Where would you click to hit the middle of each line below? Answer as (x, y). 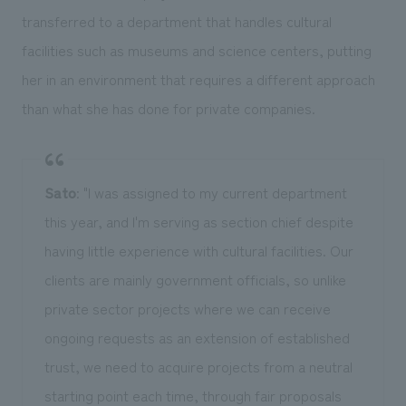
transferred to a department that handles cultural (176, 20)
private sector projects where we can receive (187, 308)
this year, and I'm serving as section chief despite (198, 221)
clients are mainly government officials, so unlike (195, 279)
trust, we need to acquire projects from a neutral (198, 366)
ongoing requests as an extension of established (197, 337)
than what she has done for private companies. (168, 107)
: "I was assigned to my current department (211, 192)
